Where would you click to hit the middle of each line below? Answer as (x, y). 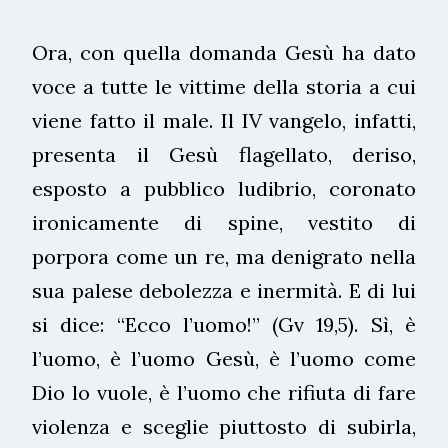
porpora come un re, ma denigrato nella (224, 256)
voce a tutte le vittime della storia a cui (224, 86)
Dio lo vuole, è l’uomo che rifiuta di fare (224, 392)
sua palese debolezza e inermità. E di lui (224, 290)
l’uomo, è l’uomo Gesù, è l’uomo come (224, 358)
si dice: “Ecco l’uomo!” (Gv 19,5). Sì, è (224, 324)
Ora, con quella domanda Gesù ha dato (224, 52)
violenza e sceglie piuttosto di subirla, (224, 426)
